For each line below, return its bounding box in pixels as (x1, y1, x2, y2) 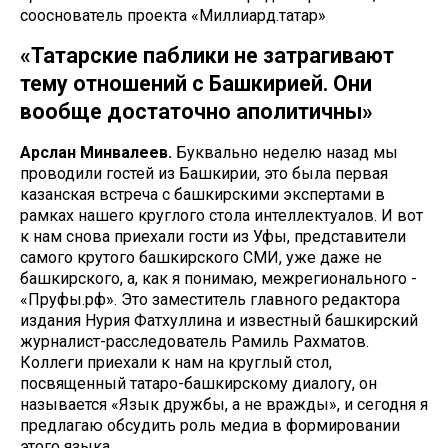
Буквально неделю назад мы (172, 143, 398, 162)
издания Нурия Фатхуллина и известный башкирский (20, 311, 418, 330)
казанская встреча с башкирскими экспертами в (20, 185, 385, 204)
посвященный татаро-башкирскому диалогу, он (20, 374, 377, 393)
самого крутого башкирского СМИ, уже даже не (20, 248, 382, 267)
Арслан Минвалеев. (20, 143, 172, 162)
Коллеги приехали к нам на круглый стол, (20, 353, 332, 372)
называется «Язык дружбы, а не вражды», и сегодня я (20, 395, 428, 414)
